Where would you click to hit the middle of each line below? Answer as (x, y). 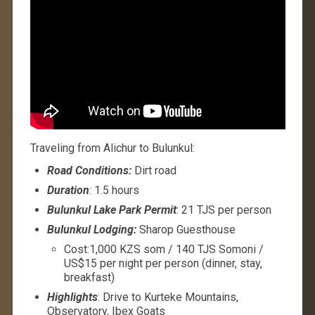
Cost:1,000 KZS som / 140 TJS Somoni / (163, 249)
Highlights (72, 297)
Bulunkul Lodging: (91, 229)
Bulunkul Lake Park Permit (111, 210)
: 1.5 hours (114, 190)
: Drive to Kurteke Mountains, (168, 297)
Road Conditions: (89, 170)
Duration (68, 190)
